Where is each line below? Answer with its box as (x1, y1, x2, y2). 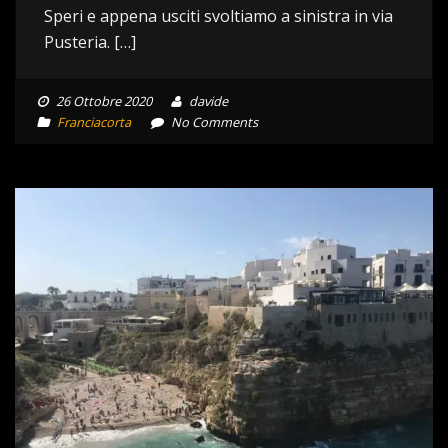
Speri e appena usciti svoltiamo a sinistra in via (44, 5, 393, 27)
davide (186, 92, 228, 110)
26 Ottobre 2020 (56, 92, 152, 110)
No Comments (168, 113, 258, 131)
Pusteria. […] (44, 31, 136, 53)
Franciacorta (57, 113, 131, 131)
